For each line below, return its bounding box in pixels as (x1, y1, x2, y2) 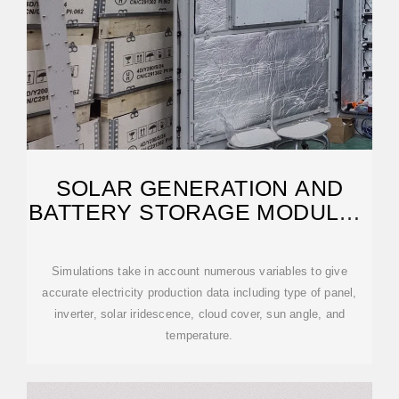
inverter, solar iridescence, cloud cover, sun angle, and (53, 307, 346, 321)
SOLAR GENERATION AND (55, 175, 344, 200)
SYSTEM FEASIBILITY (79, 224, 320, 248)
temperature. (166, 329, 233, 342)
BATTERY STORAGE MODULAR (28, 199, 371, 224)
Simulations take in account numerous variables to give (52, 265, 347, 278)
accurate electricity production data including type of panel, (42, 286, 357, 299)
